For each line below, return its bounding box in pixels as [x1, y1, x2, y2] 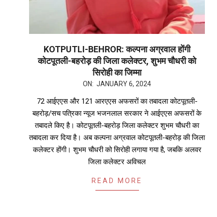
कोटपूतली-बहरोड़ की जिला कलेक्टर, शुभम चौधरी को [38, 55, 196, 66]
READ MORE [92, 176, 142, 185]
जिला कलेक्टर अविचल [88, 157, 146, 166]
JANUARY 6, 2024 [96, 79, 151, 88]
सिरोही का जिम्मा [93, 67, 141, 77]
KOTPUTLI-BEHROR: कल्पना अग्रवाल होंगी [44, 44, 190, 54]
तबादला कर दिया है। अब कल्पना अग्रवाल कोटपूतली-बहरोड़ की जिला [29, 133, 205, 142]
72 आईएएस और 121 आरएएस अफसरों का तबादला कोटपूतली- [36, 96, 198, 106]
